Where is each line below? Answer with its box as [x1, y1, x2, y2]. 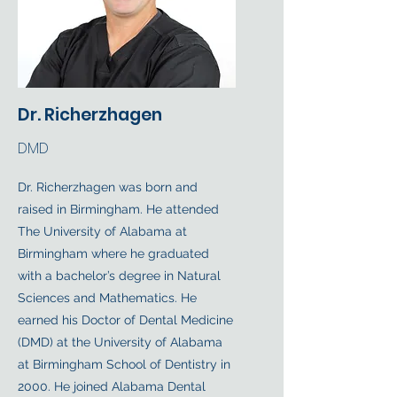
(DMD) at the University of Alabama [18, 335, 222, 349]
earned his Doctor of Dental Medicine [18, 313, 233, 327]
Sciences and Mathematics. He [18, 291, 197, 305]
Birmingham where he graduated [18, 246, 209, 261]
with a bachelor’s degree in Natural [18, 269, 221, 283]
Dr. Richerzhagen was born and [18, 180, 198, 194]
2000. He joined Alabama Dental [18, 379, 206, 393]
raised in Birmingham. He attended [18, 202, 219, 216]
